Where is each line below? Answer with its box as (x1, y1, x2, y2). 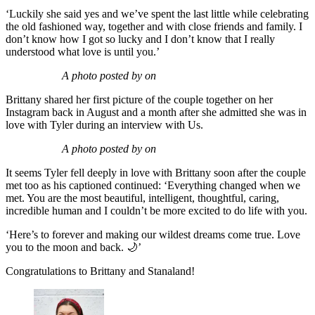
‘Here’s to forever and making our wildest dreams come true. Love (6, 229, 300, 241)
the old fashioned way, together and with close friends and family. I (6, 20, 302, 33)
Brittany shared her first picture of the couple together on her (6, 94, 273, 106)
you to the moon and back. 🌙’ (6, 241, 141, 254)
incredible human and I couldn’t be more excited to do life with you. (6, 205, 307, 217)
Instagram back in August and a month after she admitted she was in (6, 106, 307, 119)
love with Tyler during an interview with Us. (6, 119, 203, 131)
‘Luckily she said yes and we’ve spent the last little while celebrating (6, 8, 309, 20)
